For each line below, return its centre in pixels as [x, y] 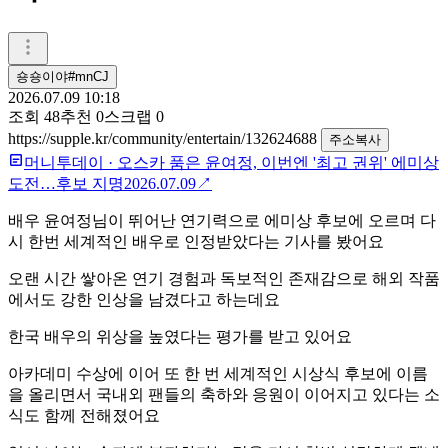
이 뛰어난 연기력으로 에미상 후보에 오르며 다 [272, 220]
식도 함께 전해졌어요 [84, 415]
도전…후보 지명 [66, 183]
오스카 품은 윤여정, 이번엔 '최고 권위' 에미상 [278, 162]
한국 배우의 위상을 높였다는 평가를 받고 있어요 [180, 336]
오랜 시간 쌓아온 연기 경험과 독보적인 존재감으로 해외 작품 [224, 278]
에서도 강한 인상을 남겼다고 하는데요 [144, 299]
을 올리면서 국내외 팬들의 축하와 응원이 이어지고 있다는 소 [224, 394]
